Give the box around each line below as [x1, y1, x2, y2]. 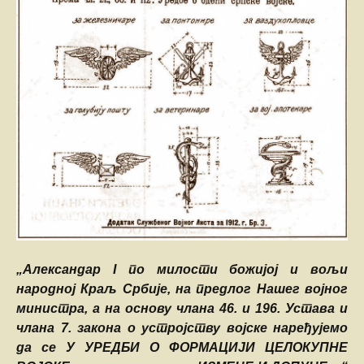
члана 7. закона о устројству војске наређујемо [16, 321, 348, 336]
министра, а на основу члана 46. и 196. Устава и [16, 301, 348, 316]
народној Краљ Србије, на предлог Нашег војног [16, 282, 348, 297]
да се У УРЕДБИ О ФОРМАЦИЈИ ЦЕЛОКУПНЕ [16, 340, 348, 355]
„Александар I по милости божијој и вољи [16, 262, 348, 277]
